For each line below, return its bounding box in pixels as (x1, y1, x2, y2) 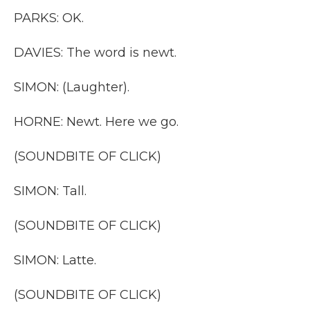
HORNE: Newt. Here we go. (14, 114, 179, 129)
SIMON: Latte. (14, 253, 96, 268)
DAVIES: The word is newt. (14, 45, 176, 60)
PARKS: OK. (14, 10, 84, 26)
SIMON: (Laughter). (14, 80, 129, 95)
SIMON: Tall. (14, 183, 86, 199)
